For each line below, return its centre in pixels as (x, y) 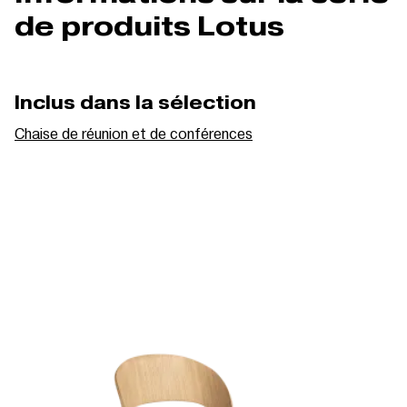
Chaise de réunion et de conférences (134, 133)
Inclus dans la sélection (135, 102)
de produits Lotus (149, 25)
